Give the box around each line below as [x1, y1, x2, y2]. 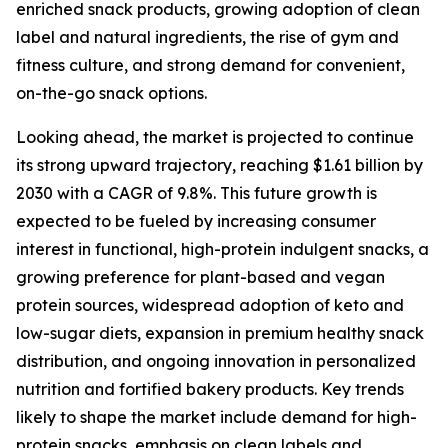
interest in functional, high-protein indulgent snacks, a [16, 239, 429, 260]
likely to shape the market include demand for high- [16, 407, 417, 428]
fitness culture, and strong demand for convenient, [16, 55, 405, 76]
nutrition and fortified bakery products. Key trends [16, 379, 404, 400]
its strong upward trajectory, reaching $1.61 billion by [16, 155, 423, 176]
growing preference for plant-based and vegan [16, 267, 385, 288]
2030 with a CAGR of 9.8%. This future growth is [16, 183, 377, 204]
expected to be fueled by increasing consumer [16, 211, 376, 232]
